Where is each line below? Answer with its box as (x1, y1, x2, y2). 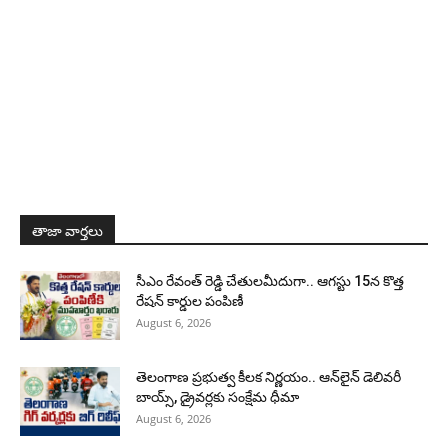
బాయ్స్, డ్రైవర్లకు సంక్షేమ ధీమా (136, 388, 299, 405)
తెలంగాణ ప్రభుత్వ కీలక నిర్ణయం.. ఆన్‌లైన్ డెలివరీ (136, 368, 401, 385)
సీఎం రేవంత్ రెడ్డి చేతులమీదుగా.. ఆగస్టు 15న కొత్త (136, 272, 404, 289)
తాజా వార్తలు (32, 222, 103, 239)
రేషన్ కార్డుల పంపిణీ (136, 292, 244, 309)
